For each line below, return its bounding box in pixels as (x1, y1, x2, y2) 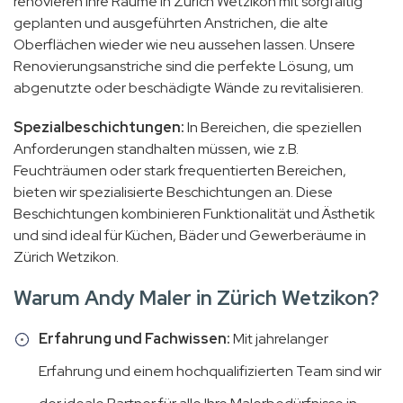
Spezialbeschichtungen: (13, 118, 184, 138)
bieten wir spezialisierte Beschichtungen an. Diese (13, 183, 333, 202)
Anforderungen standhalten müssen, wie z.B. (13, 139, 299, 159)
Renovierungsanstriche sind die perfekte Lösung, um (13, 57, 354, 76)
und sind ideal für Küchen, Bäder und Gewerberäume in (13, 226, 366, 246)
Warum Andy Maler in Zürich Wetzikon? (13, 284, 379, 312)
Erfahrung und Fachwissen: (39, 329, 230, 349)
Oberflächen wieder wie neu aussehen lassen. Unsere (13, 35, 355, 55)
